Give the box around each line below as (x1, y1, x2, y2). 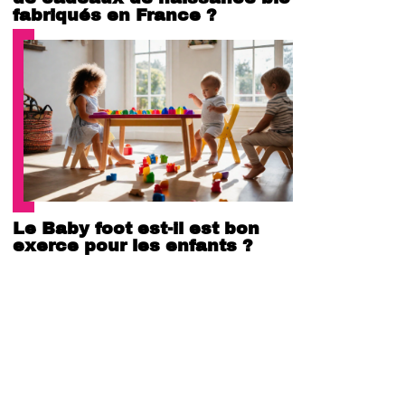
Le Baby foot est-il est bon (13, 218, 259, 238)
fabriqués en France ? (13, 5, 217, 24)
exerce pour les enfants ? (13, 235, 253, 255)
